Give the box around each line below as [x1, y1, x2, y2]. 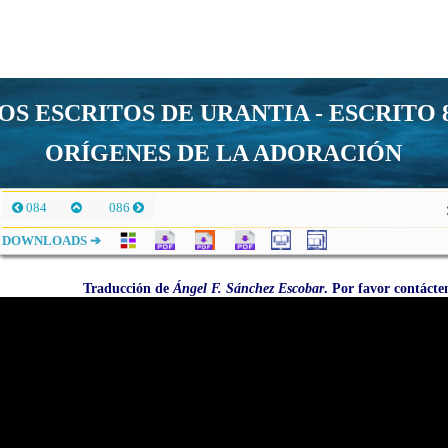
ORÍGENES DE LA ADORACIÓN [45, 140, 403, 166]
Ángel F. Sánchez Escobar [173, 279, 324, 296]
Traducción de [83, 279, 173, 296]
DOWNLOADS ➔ [2, 233, 107, 248]
